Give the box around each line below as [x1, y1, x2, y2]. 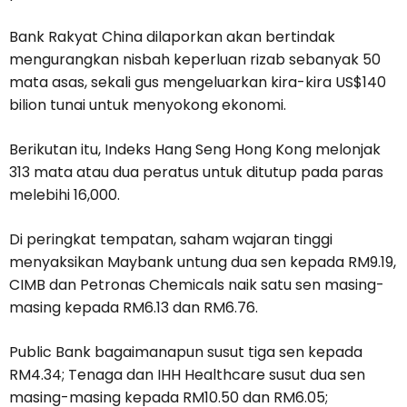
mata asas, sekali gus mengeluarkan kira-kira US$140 [9, 72, 386, 94]
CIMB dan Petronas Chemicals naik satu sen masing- [9, 274, 384, 296]
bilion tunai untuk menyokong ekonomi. [9, 94, 286, 116]
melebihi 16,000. [9, 184, 120, 206]
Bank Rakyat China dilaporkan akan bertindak [9, 26, 335, 48]
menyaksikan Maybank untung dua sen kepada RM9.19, [9, 252, 396, 273]
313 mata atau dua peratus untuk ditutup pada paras [9, 162, 383, 184]
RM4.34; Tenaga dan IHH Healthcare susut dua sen [9, 364, 365, 386]
